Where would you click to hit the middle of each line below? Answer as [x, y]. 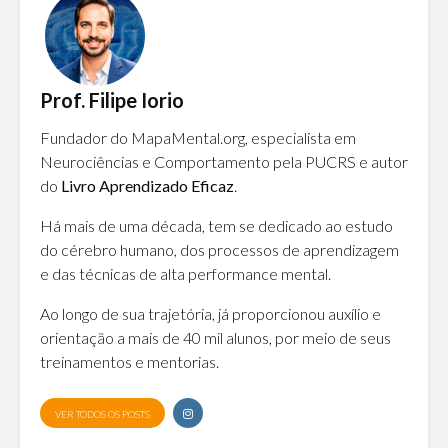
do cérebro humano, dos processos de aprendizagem [219, 250]
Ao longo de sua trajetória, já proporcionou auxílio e [210, 314]
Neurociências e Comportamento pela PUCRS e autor [224, 162]
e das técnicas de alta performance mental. [185, 274]
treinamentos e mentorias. [129, 362]
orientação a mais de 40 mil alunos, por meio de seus [215, 338]
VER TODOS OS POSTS [102, 414]
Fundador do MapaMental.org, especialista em [198, 138]
